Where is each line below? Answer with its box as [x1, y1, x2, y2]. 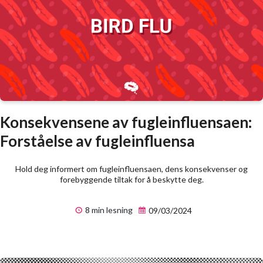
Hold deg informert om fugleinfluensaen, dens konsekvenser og [15, 164, 248, 174]
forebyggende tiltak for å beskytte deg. [59, 174, 204, 185]
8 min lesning [83, 205, 133, 215]
